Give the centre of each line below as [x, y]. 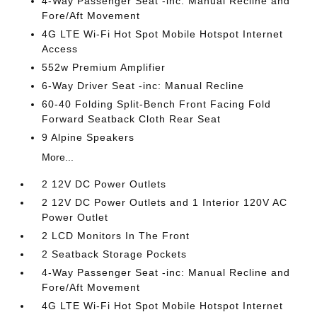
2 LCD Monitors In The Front [116, 235]
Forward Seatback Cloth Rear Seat [132, 119]
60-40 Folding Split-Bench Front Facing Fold [157, 104]
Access [60, 48]
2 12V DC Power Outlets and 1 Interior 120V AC [165, 202]
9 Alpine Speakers [88, 137]
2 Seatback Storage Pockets [115, 254]
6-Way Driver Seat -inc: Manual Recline [143, 85]
